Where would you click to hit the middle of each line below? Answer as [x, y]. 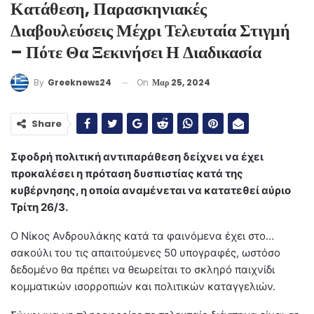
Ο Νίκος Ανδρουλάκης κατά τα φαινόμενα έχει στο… [142, 236]
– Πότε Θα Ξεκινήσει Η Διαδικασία [136, 52]
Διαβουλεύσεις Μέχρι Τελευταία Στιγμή [150, 30]
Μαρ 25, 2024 [181, 82]
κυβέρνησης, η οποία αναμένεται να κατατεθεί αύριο [151, 191]
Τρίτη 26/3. [39, 207]
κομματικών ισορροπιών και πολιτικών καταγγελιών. [143, 287]
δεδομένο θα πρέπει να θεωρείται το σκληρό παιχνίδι [143, 270]
